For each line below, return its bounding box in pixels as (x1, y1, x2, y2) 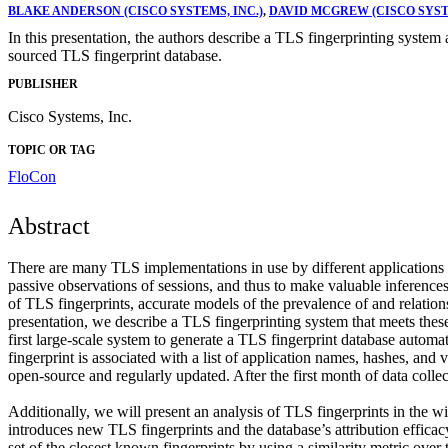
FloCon (8, 168, 56, 186)
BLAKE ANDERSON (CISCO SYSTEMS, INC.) (8, 3, 263, 18)
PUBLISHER (8, 77, 78, 92)
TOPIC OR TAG (8, 143, 95, 158)
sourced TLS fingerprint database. (8, 46, 222, 64)
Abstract (8, 213, 90, 240)
